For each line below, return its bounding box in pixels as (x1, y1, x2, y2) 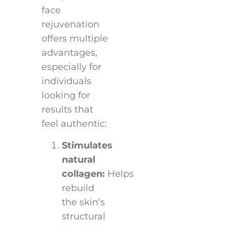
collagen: (61, 168, 105, 179)
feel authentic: (41, 118, 107, 130)
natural (61, 154, 95, 165)
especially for (41, 61, 101, 73)
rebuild (61, 182, 94, 194)
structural (61, 210, 105, 222)
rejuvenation (41, 19, 99, 30)
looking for (41, 90, 90, 101)
